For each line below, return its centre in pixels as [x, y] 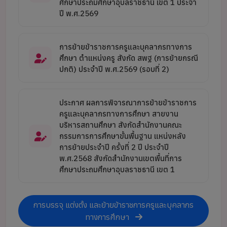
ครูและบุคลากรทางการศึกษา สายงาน [119, 113]
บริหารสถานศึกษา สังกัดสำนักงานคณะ [121, 125]
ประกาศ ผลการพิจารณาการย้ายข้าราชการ [128, 102]
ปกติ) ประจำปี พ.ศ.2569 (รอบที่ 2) [114, 69]
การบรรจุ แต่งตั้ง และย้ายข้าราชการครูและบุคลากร [113, 205]
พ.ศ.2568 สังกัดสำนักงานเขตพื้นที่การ [121, 158]
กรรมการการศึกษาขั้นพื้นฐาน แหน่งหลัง [123, 136]
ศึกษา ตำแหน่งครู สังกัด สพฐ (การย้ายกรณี [129, 58]
